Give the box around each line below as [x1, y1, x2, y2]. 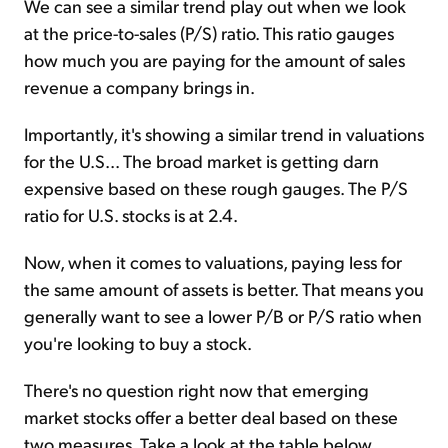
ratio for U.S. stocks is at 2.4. [24, 203, 238, 227]
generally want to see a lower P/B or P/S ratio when [24, 304, 422, 328]
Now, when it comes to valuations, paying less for [24, 250, 402, 274]
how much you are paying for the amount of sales [24, 48, 405, 72]
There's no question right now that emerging [24, 378, 369, 402]
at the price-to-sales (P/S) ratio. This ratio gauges [24, 21, 394, 45]
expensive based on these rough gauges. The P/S [24, 176, 408, 200]
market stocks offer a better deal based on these [24, 405, 398, 429]
